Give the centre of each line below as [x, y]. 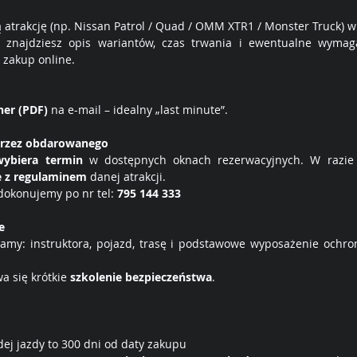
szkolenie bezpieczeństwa [141, 277]
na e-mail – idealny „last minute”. [138, 110]
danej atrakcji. [126, 177]
